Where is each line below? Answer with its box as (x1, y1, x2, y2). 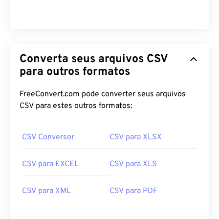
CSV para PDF (109, 186, 157, 197)
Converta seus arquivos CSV (20, 52, 147, 67)
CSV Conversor (22, 132, 74, 143)
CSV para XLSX (109, 132, 162, 143)
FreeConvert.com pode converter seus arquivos (20, 89, 186, 100)
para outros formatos (20, 65, 130, 80)
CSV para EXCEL (22, 159, 79, 170)
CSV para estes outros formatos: (20, 101, 132, 111)
